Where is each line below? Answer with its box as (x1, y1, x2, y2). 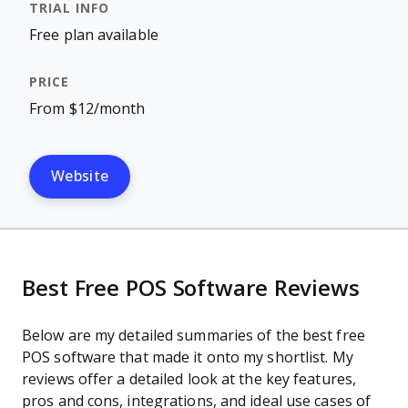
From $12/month (29, 101, 146, 117)
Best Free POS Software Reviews (22, 276, 360, 301)
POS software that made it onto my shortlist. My (22, 350, 353, 365)
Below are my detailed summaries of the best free (22, 328, 365, 343)
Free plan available (29, 27, 158, 43)
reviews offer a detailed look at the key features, (22, 372, 356, 387)
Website (51, 168, 109, 184)
